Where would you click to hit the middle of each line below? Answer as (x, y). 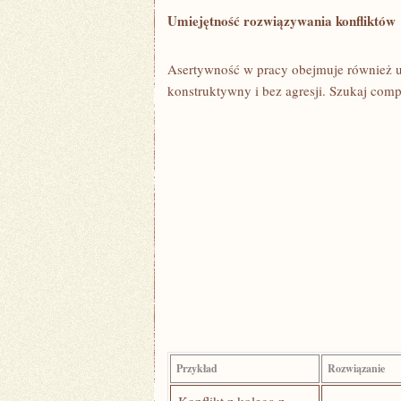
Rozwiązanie (356, 368)
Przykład (197, 368)
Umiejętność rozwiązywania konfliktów (282, 21)
